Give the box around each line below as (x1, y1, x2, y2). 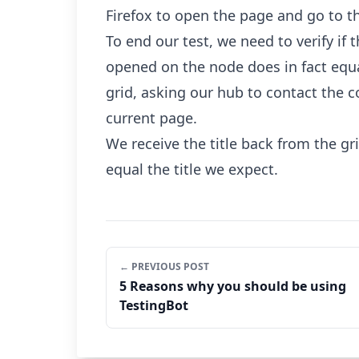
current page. (106, 108, 197, 127)
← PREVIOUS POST (119, 260, 209, 273)
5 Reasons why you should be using (119, 277, 346, 295)
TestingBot (119, 296, 188, 314)
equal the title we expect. (106, 159, 278, 179)
